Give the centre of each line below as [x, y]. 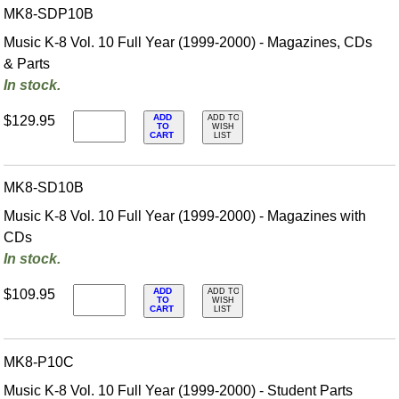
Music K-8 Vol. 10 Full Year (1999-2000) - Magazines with [185, 216]
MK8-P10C [39, 362]
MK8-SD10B [44, 188]
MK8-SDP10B [49, 14]
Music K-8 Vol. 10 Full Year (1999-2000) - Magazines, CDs [188, 42]
